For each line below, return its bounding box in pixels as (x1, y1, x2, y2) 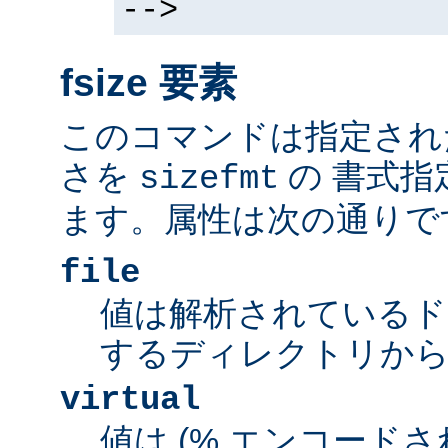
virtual (60, 381, 200, 420)
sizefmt (139, 160, 279, 199)
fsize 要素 (60, 60, 237, 104)
